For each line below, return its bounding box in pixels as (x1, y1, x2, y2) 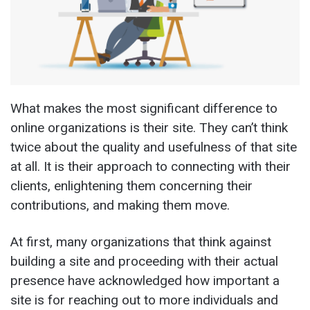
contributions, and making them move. (10, 197, 230, 213)
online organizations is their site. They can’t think (10, 119, 288, 136)
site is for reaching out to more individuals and (10, 291, 278, 308)
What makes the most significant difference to (10, 100, 277, 116)
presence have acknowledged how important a (10, 272, 280, 289)
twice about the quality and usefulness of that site (10, 138, 297, 155)
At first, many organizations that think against (10, 233, 271, 250)
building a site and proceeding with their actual (10, 253, 278, 269)
